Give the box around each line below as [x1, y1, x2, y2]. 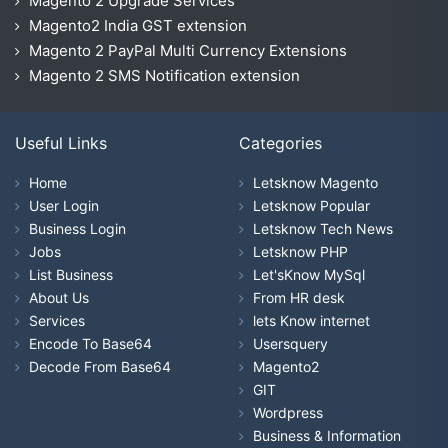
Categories [239, 133, 322, 154]
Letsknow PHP [253, 243, 348, 261]
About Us [29, 289, 89, 307]
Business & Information [253, 427, 401, 445]
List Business [29, 266, 113, 284]
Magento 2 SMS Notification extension [29, 66, 300, 86]
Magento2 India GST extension [29, 16, 247, 36]
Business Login [29, 220, 126, 238]
